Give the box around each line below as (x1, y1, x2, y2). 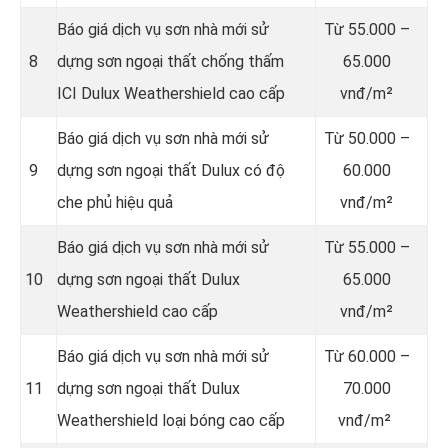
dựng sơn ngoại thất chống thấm (57, 51, 284, 71)
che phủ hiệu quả (57, 192, 177, 212)
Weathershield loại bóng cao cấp (57, 410, 285, 430)
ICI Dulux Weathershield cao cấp (57, 83, 285, 103)
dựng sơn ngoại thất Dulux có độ (57, 160, 285, 180)
